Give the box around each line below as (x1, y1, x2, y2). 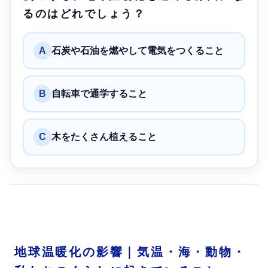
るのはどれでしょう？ (23, 7, 146, 20)
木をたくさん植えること (51, 131, 157, 142)
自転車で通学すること (51, 88, 147, 99)
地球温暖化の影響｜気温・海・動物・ (14, 245, 246, 258)
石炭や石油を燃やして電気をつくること (51, 45, 224, 56)
